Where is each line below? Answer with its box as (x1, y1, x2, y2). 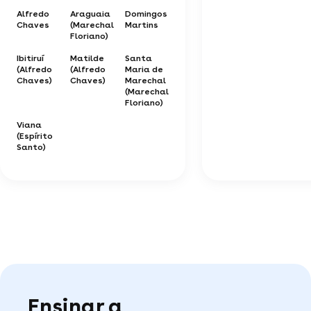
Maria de (125, 64, 163, 74)
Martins (125, 19, 158, 30)
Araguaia (70, 8, 110, 19)
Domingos (125, 8, 167, 19)
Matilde (70, 53, 104, 63)
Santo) (17, 142, 46, 152)
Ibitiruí (17, 53, 44, 63)
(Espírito (17, 131, 53, 141)
